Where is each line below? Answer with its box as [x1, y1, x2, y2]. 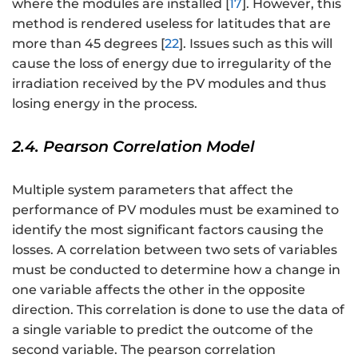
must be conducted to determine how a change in [12, 261, 340, 277]
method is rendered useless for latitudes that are [12, 15, 331, 31]
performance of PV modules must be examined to [12, 201, 339, 217]
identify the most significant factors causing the [12, 221, 324, 237]
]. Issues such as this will [179, 35, 332, 51]
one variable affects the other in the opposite [12, 281, 305, 297]
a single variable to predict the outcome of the [12, 321, 313, 337]
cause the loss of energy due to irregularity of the [12, 55, 332, 71]
